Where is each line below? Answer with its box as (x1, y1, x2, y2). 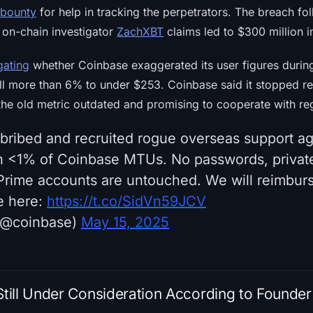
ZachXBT (117, 24, 163, 38)
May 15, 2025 (81, 213, 169, 231)
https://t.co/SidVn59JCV (47, 192, 206, 210)
